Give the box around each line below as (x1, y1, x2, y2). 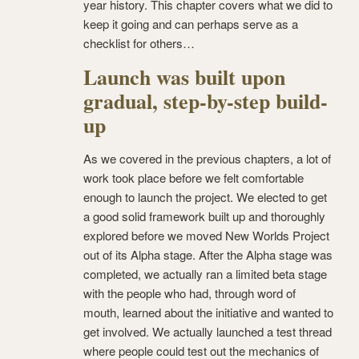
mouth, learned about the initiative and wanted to (83, 304, 333, 321)
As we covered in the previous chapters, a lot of (83, 150, 331, 167)
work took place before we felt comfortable (83, 169, 304, 187)
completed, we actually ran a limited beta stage (83, 265, 327, 283)
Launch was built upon (83, 62, 285, 93)
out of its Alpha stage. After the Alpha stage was (83, 246, 333, 264)
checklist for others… (83, 34, 195, 52)
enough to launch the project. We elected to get (83, 188, 327, 206)
